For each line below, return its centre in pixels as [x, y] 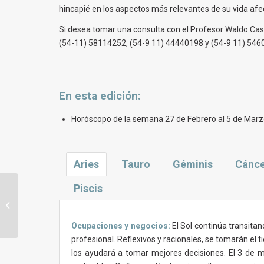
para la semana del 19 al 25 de [72, 205]
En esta [80, 96]
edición [119, 96]
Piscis [88, 189]
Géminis [193, 164]
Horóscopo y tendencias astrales [77, 193]
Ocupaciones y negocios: [121, 226]
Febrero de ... [43, 217]
